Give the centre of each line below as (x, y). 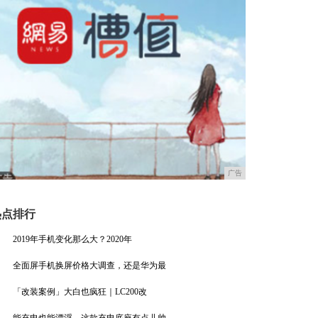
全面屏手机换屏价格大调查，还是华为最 (89, 265)
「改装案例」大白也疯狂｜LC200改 (79, 292)
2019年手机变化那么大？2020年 (72, 239)
